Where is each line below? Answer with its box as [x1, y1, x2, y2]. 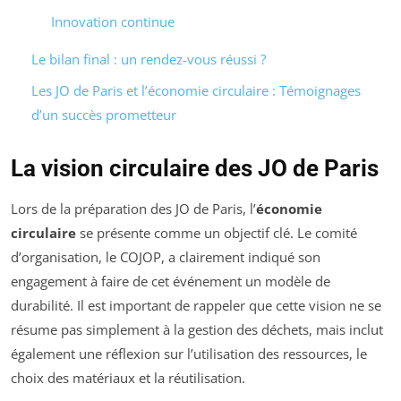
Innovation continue [51, 13, 175, 31]
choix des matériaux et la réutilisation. [11, 368, 245, 387]
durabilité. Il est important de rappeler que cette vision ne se [11, 295, 381, 314]
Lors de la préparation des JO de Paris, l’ [11, 199, 256, 218]
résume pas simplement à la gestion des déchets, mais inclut [11, 320, 383, 338]
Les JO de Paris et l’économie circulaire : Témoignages [30, 81, 361, 99]
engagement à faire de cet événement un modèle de [11, 271, 330, 290]
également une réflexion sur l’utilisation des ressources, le [11, 344, 367, 363]
